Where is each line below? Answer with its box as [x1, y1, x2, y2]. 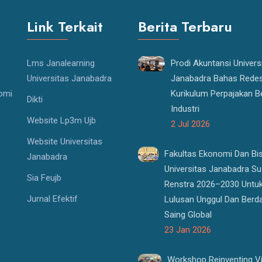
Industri [171, 104, 200, 114]
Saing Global [164, 209, 212, 220]
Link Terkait [27, 16, 103, 37]
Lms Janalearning [27, 58, 95, 68]
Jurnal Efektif [27, 194, 78, 204]
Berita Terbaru [138, 16, 232, 37]
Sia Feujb [27, 173, 61, 183]
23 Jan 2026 [164, 225, 212, 235]
